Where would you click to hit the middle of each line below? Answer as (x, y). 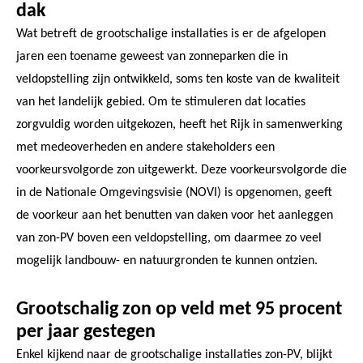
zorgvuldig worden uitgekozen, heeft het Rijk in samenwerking (179, 124)
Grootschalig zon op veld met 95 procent (179, 309)
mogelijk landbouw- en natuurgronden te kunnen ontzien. (167, 261)
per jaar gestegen (86, 332)
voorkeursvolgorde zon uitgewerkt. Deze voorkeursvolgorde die (181, 170)
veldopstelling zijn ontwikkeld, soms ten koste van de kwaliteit (178, 79)
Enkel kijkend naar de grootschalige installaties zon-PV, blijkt (174, 354)
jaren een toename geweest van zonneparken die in (152, 56)
